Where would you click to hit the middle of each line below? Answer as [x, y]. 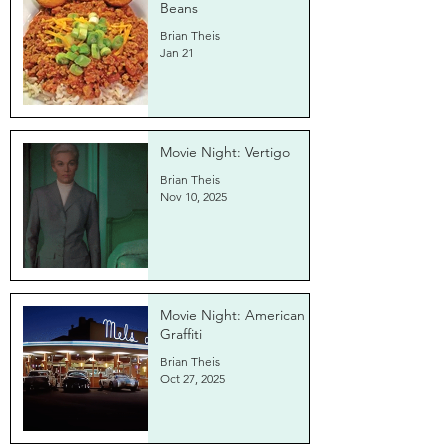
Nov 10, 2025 [193, 196]
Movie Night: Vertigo [225, 152]
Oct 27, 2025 [192, 378]
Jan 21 [177, 52]
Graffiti [181, 334]
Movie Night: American [232, 315]
